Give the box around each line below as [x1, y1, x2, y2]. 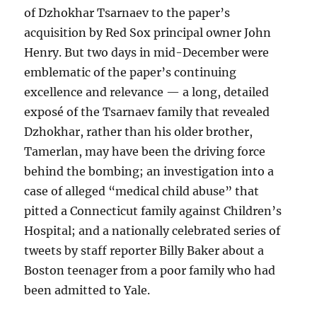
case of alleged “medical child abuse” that [24, 184, 260, 199]
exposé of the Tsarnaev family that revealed [24, 105, 270, 120]
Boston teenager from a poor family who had [24, 263, 276, 278]
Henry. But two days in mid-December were [24, 45, 270, 60]
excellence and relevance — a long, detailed [24, 85, 270, 100]
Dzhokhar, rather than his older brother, [24, 125, 253, 139]
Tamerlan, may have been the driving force [24, 144, 266, 159]
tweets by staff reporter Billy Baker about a [24, 243, 265, 258]
